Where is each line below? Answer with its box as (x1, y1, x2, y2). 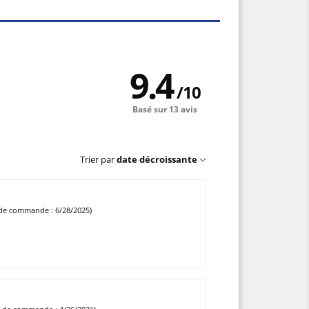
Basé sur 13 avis (132, 103, 198, 115)
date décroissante (117, 153, 198, 166)
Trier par (80, 153, 115, 166)
